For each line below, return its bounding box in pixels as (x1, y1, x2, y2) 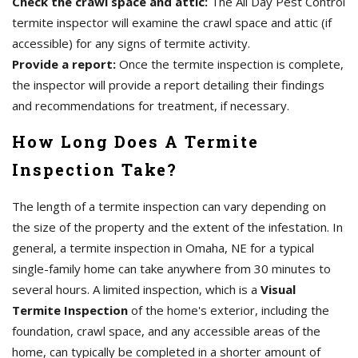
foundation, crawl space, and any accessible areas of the (12, 323, 320, 340)
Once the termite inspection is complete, (116, 56, 344, 73)
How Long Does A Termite (12, 131, 259, 153)
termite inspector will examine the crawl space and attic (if (12, 14, 332, 31)
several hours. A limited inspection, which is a (12, 281, 261, 298)
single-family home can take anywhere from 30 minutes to (12, 261, 331, 277)
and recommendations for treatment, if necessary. (12, 97, 289, 114)
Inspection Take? (12, 159, 177, 181)
